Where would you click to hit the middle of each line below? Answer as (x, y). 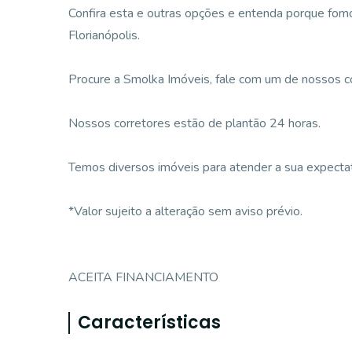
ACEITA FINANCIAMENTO (143, 277)
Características (149, 323)
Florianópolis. (104, 35)
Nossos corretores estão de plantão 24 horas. (194, 123)
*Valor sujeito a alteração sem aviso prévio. (185, 211)
